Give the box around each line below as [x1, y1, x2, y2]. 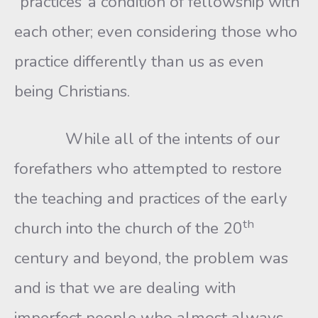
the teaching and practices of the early [14, 187, 287, 209]
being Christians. [14, 80, 130, 102]
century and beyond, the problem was [14, 247, 288, 269]
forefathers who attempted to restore [14, 158, 282, 180]
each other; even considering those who [14, 21, 297, 43]
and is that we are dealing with [14, 277, 236, 299]
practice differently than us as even [14, 50, 263, 72]
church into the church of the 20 [14, 217, 243, 239]
